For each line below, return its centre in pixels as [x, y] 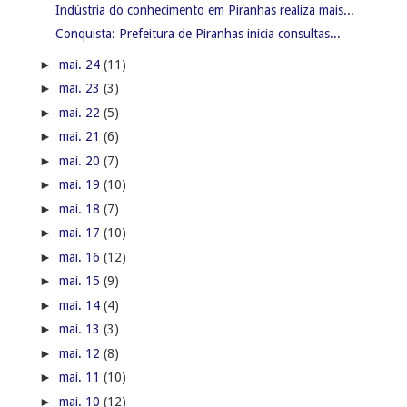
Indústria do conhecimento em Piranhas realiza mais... [204, 10]
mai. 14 [81, 305]
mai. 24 [81, 64]
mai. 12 [81, 353]
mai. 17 [81, 233]
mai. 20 [81, 160]
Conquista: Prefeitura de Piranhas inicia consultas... [198, 34]
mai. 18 [81, 208]
